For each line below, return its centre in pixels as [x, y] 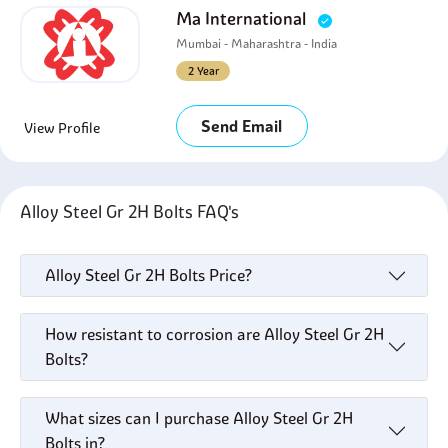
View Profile [62, 128]
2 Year [203, 71]
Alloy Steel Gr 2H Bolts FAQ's [133, 211]
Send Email [242, 126]
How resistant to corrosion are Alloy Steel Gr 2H [214, 334]
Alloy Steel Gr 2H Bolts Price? [148, 275]
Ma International [243, 18]
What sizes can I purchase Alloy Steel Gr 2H [199, 418]
